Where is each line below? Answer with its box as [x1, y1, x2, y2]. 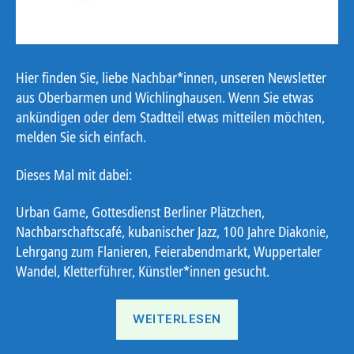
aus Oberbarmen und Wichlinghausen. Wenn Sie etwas [16, 88, 314, 107]
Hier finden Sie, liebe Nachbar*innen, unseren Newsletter [16, 68, 326, 88]
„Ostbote [237, 299, 285, 318]
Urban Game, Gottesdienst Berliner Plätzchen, [16, 202, 265, 222]
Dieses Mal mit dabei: [16, 164, 132, 184]
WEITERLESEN [133, 311, 221, 327]
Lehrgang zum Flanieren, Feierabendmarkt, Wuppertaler [16, 242, 322, 262]
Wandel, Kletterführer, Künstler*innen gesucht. [16, 262, 269, 281]
